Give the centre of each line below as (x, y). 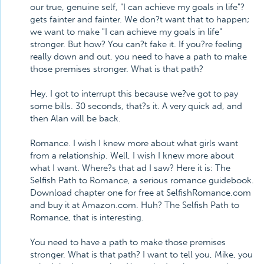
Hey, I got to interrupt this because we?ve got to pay (134, 94)
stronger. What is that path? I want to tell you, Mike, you (141, 255)
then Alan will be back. (75, 118)
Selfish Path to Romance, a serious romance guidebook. (142, 180)
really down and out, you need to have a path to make (138, 57)
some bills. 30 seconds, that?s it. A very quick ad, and (136, 106)
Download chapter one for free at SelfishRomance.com (141, 193)
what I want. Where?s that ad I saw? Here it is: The (130, 168)
